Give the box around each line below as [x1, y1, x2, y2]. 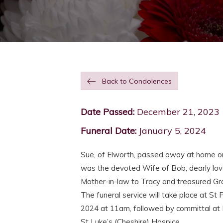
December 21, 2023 [134, 106, 220, 118]
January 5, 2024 [136, 125, 206, 137]
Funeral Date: [81, 125, 136, 137]
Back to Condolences [102, 77, 172, 86]
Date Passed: [81, 106, 134, 118]
